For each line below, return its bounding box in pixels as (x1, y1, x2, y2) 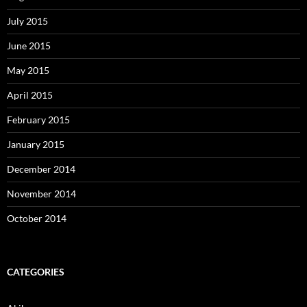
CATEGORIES (7, 265, 64, 278)
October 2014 (7, 212, 66, 224)
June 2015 (7, 39, 51, 51)
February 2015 (7, 113, 70, 125)
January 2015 (7, 138, 64, 150)
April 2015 (7, 88, 53, 101)
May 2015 (7, 64, 49, 76)
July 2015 (7, 14, 48, 27)
